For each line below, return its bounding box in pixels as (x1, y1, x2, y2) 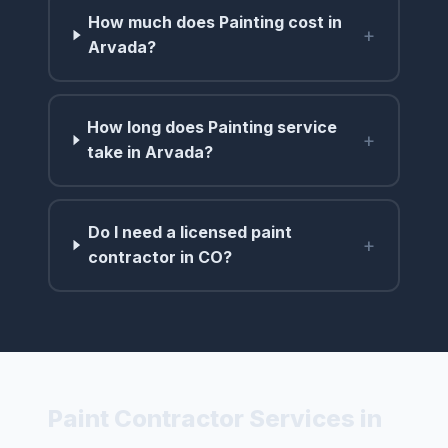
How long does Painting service (87, 117, 338, 138)
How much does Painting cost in (88, 12, 343, 33)
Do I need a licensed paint (87, 222, 292, 243)
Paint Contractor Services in (48, 403, 382, 433)
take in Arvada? (87, 142, 214, 163)
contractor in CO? (87, 247, 232, 268)
